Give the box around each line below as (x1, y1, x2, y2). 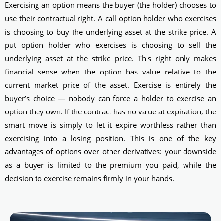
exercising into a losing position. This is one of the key (5, 133, 216, 144)
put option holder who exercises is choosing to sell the (5, 40, 216, 50)
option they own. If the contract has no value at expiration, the (5, 107, 216, 117)
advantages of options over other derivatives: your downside (5, 147, 216, 157)
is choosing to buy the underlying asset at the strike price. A (5, 27, 216, 37)
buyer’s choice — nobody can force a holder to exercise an (5, 93, 216, 104)
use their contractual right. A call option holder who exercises (5, 13, 216, 24)
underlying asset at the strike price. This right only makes (5, 53, 216, 64)
